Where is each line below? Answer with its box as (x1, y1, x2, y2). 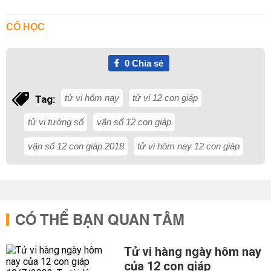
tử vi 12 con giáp (132, 93, 198, 103)
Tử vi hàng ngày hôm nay (123, 244, 261, 259)
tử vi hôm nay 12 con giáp (137, 141, 240, 151)
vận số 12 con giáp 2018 (28, 141, 124, 151)
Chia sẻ (129, 58, 163, 68)
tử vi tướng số (28, 117, 83, 127)
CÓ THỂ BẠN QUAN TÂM (15, 207, 184, 234)
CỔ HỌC (6, 22, 45, 32)
